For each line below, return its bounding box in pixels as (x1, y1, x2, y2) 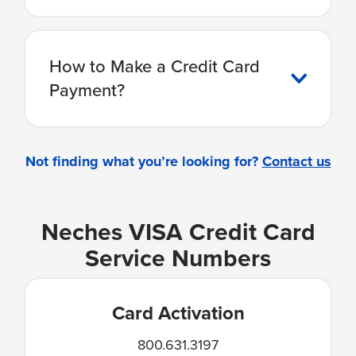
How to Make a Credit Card (49, 52, 261, 79)
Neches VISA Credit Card (41, 214, 315, 250)
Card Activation (111, 298, 245, 327)
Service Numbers (85, 240, 271, 276)
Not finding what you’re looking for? (25, 150, 262, 172)
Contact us (261, 150, 331, 172)
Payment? (49, 76, 126, 103)
